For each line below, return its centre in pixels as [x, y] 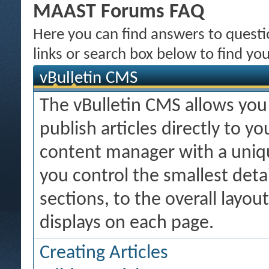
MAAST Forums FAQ [119, 12]
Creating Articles [104, 253]
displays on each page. [127, 223]
